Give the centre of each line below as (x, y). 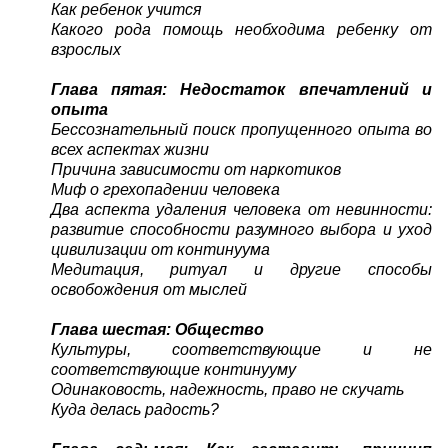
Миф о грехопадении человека (165, 189)
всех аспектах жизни (129, 149)
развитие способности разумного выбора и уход (241, 229)
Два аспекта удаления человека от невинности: (241, 209)
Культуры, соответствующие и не (241, 349)
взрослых (85, 49)
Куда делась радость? (134, 409)
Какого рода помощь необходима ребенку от (241, 29)
